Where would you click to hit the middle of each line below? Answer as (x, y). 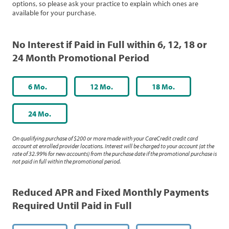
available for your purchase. (54, 13)
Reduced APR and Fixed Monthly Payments (111, 192)
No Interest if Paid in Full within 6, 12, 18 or (110, 44)
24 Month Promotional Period (81, 57)
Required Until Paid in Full (72, 205)
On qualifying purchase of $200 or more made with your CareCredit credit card (105, 138)
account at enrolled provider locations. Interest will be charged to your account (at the (113, 146)
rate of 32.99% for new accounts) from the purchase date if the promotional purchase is (114, 154)
